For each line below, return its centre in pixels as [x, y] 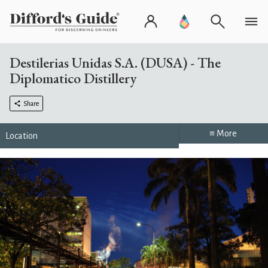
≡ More [223, 133]
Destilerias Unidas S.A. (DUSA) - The [115, 63]
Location [22, 136]
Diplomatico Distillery [73, 78]
